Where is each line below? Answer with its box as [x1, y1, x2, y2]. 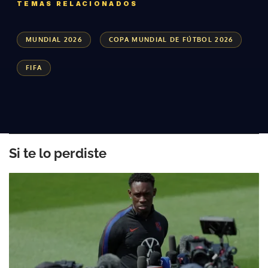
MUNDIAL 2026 [26, 35, 82, 44]
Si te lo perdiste [9, 145, 106, 162]
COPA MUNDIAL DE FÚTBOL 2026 [108, 35, 233, 44]
